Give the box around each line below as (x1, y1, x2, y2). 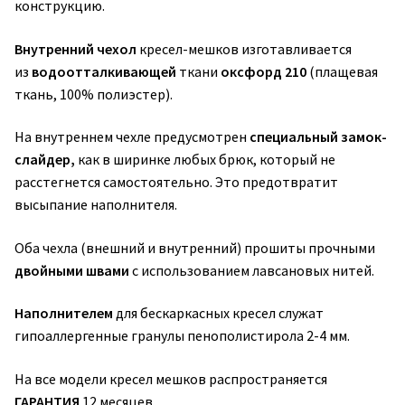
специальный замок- (250, 127, 387, 146)
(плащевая (306, 61, 378, 80)
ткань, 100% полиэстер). (14, 84, 173, 103)
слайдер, (14, 150, 78, 169)
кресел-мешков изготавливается (139, 39, 352, 58)
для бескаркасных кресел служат (116, 304, 324, 323)
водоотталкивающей (32, 61, 179, 80)
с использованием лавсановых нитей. (129, 260, 374, 279)
